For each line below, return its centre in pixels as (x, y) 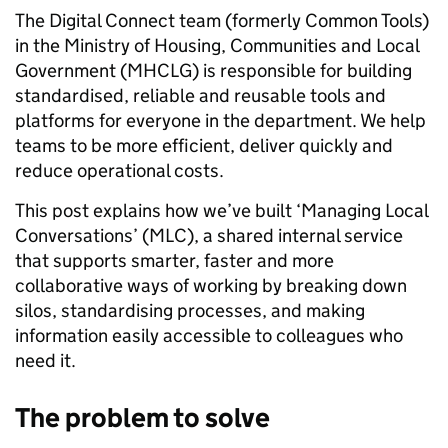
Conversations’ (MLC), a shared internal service (209, 235)
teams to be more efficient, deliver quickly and (204, 145)
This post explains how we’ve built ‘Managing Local (221, 210)
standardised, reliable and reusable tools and (200, 95)
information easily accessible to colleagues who (209, 335)
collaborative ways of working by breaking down (211, 285)
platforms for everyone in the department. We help (220, 120)
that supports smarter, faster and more (174, 260)
